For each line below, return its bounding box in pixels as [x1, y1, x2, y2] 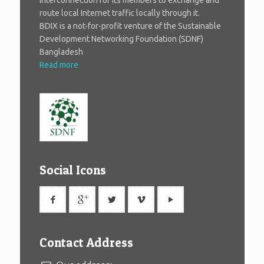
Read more [39, 60, 78, 70]
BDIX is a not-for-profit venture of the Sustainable [39, 21, 221, 31]
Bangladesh [39, 47, 83, 57]
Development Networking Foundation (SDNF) [39, 34, 203, 44]
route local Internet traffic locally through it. [39, 8, 200, 18]
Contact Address [39, 235, 133, 250]
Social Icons [39, 162, 106, 177]
